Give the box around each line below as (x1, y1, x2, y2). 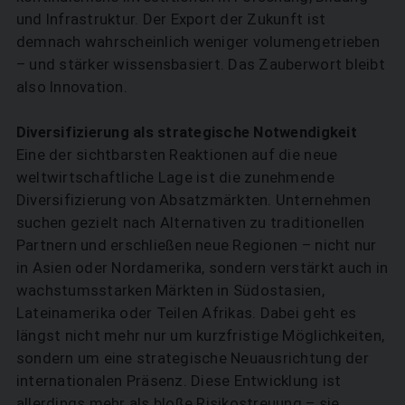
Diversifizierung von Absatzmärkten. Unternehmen (15, 191, 371, 210)
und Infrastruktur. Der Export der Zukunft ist (15, 10, 326, 29)
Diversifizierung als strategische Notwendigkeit (15, 123, 357, 142)
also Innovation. (15, 78, 127, 97)
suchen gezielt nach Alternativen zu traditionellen (15, 213, 365, 232)
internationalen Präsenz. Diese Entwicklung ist (15, 372, 342, 391)
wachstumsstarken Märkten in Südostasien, (15, 281, 325, 300)
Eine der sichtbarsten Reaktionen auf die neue (15, 146, 338, 165)
